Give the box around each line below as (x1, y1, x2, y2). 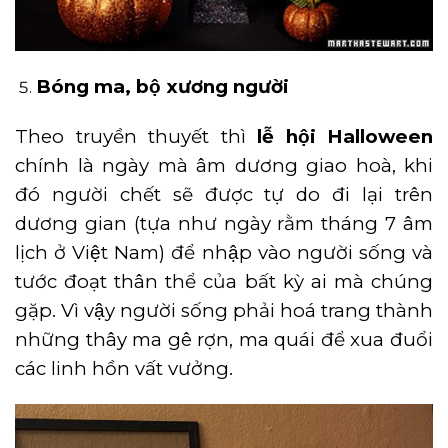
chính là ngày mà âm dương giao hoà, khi (15, 153, 433, 177)
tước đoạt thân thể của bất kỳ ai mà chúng (15, 269, 433, 293)
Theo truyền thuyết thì (15, 124, 257, 148)
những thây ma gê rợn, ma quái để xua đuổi (15, 327, 433, 351)
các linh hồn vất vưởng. (15, 356, 233, 380)
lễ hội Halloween (257, 124, 433, 148)
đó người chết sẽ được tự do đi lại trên (15, 182, 433, 206)
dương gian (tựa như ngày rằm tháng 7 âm (15, 211, 433, 235)
